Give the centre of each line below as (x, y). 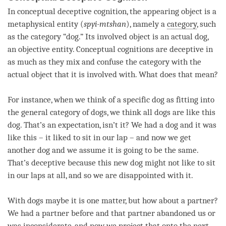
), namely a (147, 24)
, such (206, 24)
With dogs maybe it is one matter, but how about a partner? (113, 200)
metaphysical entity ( (46, 24)
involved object (124, 36)
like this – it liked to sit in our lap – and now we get (99, 137)
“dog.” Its (79, 36)
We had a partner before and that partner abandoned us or (111, 213)
